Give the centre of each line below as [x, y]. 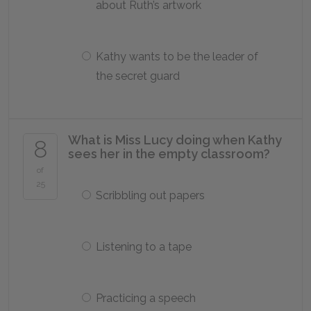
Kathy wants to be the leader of [177, 57]
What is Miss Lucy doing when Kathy [175, 140]
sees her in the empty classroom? [169, 154]
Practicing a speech [146, 298]
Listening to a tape [144, 247]
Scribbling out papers [150, 195]
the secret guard [138, 76]
